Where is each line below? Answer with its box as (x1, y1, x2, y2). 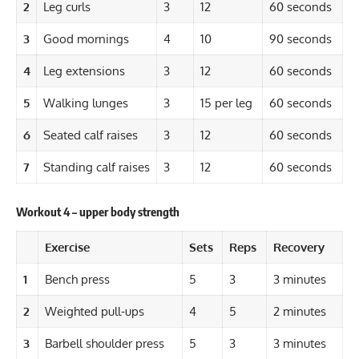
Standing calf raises (42, 159, 150, 175)
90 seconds (268, 30, 335, 46)
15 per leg (200, 95, 256, 111)
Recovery (272, 240, 325, 256)
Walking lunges (42, 95, 131, 111)
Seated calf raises (42, 127, 141, 143)
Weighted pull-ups (44, 304, 147, 320)
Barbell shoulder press (44, 336, 164, 352)
